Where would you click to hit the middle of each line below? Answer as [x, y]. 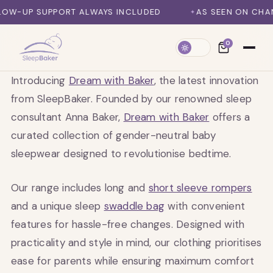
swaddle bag [134, 206]
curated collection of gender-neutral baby [113, 135]
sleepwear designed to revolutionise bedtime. [121, 154]
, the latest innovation [206, 80]
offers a [230, 117]
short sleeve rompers [200, 187]
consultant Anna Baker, [67, 117]
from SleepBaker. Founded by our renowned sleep [132, 99]
